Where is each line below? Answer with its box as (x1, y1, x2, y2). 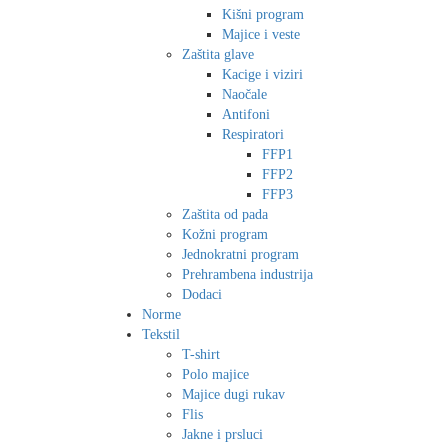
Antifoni (222, 106, 270, 122)
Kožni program (182, 226, 268, 242)
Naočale (222, 86, 267, 102)
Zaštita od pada (182, 206, 268, 222)
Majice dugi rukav (182, 386, 285, 402)
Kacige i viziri (222, 66, 303, 82)
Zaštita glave (182, 46, 254, 62)
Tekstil (142, 326, 180, 342)
